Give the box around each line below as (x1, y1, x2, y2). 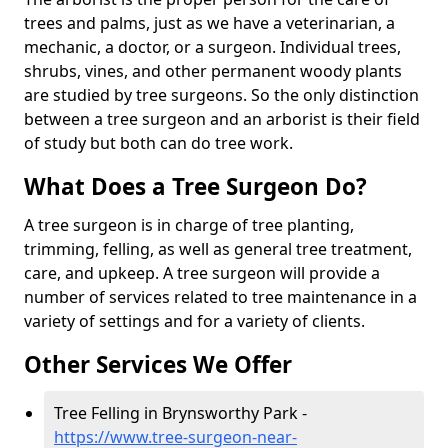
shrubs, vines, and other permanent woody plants (24, 59, 402, 82)
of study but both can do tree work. (24, 131, 293, 154)
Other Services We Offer (24, 348, 292, 380)
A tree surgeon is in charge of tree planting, (24, 213, 354, 236)
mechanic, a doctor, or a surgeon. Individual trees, (24, 35, 401, 58)
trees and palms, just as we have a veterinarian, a (24, 11, 395, 34)
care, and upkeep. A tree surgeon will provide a (24, 261, 380, 284)
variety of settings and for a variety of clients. (24, 309, 365, 332)
